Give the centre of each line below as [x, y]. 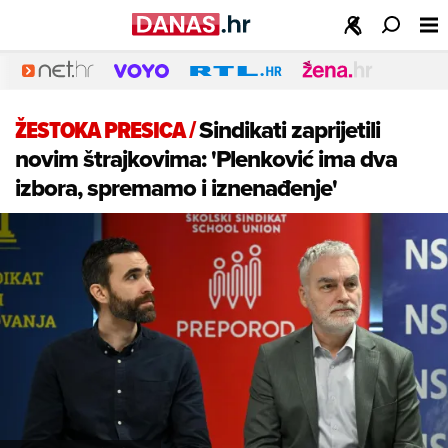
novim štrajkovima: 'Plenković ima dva [206, 158]
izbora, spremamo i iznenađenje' [176, 187]
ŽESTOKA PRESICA [100, 129]
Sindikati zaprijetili [289, 129]
